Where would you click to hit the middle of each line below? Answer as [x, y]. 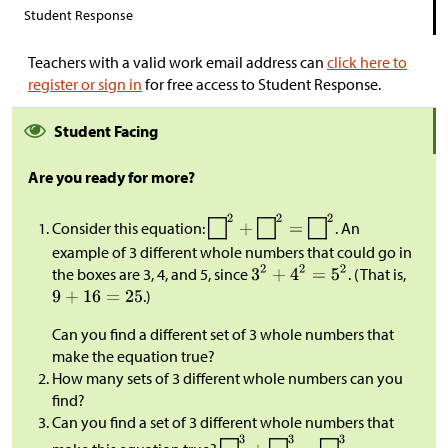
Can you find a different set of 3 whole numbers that [223, 334]
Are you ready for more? [111, 177]
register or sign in [85, 84]
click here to [367, 62]
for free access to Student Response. [261, 84]
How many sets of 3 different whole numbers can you [227, 378]
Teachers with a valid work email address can [177, 62]
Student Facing [106, 131]
